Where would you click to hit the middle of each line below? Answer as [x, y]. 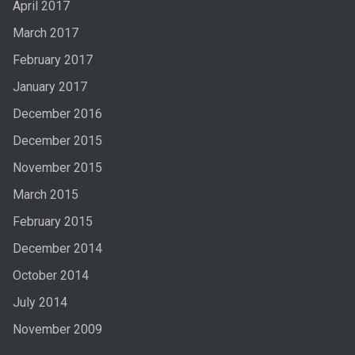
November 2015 [57, 167]
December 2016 [57, 113]
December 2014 [57, 248]
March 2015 [45, 194]
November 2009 [57, 329]
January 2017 [50, 86]
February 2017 [52, 59]
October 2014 [50, 275]
